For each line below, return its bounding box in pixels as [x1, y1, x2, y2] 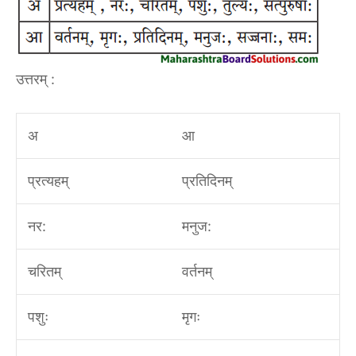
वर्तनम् [181, 263, 212, 280]
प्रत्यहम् [27, 172, 68, 189]
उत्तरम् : [16, 71, 55, 87]
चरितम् [27, 263, 61, 280]
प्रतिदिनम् [181, 172, 232, 189]
